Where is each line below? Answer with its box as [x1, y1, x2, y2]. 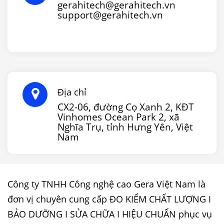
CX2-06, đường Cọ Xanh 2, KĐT [57, 100, 194, 114]
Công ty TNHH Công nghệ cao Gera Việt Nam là [7, 178, 205, 190]
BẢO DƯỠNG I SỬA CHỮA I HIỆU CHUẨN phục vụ [7, 208, 212, 220]
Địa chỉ [57, 86, 86, 98]
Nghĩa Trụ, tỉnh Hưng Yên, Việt [57, 120, 193, 134]
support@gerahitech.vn [57, 8, 163, 22]
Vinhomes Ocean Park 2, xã [57, 110, 179, 124]
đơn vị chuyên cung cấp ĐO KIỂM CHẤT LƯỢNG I [7, 193, 211, 205]
